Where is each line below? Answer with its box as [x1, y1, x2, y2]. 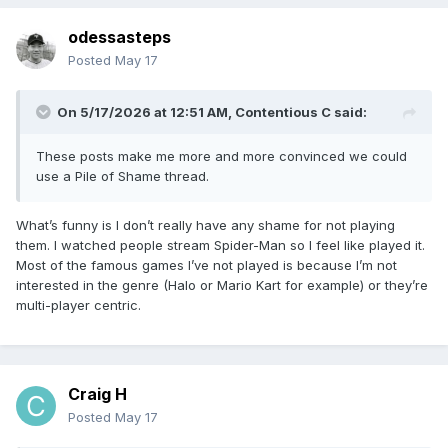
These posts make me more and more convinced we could [36, 148, 407, 165]
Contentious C [235, 104, 331, 121]
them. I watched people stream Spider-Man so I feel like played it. [16, 237, 425, 254]
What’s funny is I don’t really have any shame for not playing [16, 217, 395, 234]
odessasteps [68, 27, 171, 48]
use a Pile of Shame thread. [36, 168, 209, 185]
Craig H [68, 384, 127, 405]
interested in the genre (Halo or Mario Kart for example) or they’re [16, 277, 428, 294]
